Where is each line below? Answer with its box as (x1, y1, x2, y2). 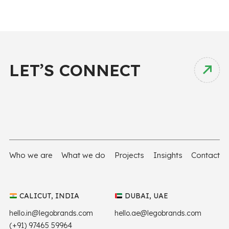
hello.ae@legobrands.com (114, 209, 201, 218)
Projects (114, 150, 144, 161)
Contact (191, 150, 220, 161)
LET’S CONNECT (9, 60, 141, 81)
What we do (61, 150, 106, 161)
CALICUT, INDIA (17, 191, 79, 201)
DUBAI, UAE (122, 191, 168, 201)
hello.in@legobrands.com (9, 209, 93, 218)
